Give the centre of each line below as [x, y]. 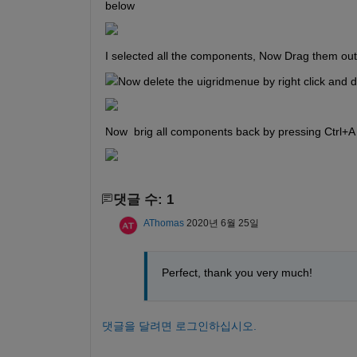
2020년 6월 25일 [222, 223]
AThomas [163, 223]
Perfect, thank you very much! [237, 272]
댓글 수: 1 [143, 199]
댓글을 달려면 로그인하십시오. [179, 326]
